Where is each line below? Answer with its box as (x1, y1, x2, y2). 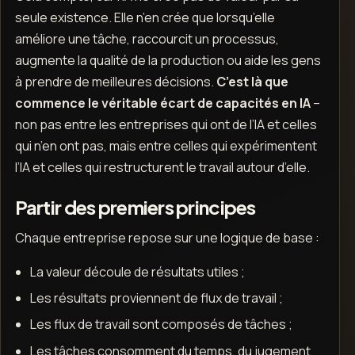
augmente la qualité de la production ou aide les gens (14, 51, 321, 69)
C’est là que (216, 72, 288, 90)
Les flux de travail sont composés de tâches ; (29, 315, 292, 334)
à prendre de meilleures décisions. (14, 72, 216, 90)
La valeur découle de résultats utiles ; (29, 262, 245, 281)
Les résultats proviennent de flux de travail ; (29, 288, 283, 307)
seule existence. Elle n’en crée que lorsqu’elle (14, 8, 275, 26)
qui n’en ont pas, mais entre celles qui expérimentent (14, 136, 317, 155)
